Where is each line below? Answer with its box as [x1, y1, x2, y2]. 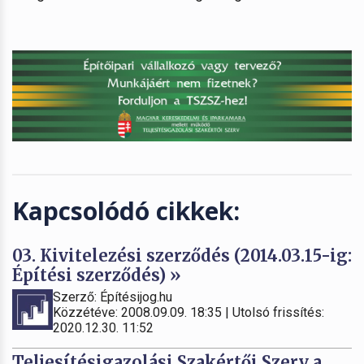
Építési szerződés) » [12, 264, 181, 285]
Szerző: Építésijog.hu [53, 288, 172, 305]
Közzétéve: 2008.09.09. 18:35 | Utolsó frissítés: [53, 304, 324, 320]
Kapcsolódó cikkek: [12, 193, 240, 227]
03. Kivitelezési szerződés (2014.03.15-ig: [12, 245, 352, 266]
